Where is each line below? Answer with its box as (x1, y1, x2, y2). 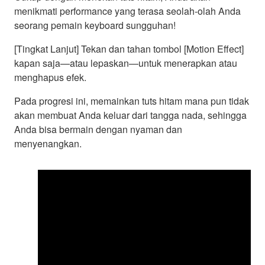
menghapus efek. (14, 70, 86, 85)
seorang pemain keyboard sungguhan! (14, 18, 176, 33)
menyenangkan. (14, 137, 82, 151)
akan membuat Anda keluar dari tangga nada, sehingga (14, 108, 247, 122)
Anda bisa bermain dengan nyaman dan (14, 122, 182, 137)
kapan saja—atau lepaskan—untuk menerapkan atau (14, 56, 237, 70)
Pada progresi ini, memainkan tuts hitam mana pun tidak (14, 94, 249, 108)
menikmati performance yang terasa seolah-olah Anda (14, 4, 241, 18)
